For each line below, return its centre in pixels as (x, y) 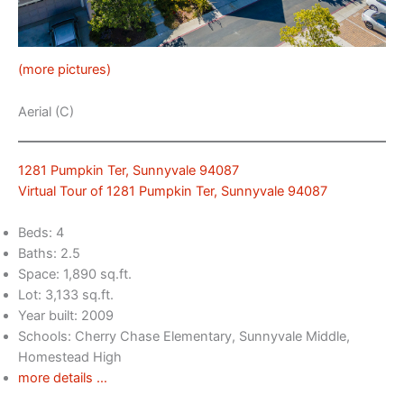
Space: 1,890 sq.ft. (75, 275)
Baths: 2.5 (49, 254)
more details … (63, 378)
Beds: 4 (41, 233)
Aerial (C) (46, 111)
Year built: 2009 (66, 316)
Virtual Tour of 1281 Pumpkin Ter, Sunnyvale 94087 (173, 191)
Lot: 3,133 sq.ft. (66, 295)
